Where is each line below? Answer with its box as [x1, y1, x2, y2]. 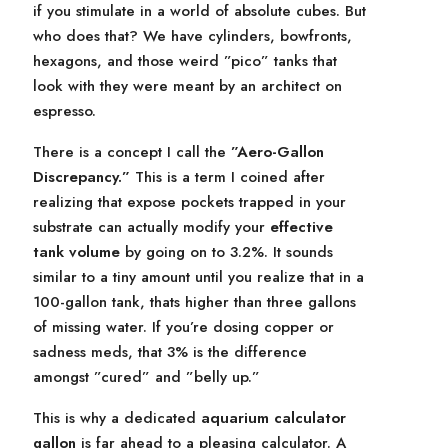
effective [270, 216, 333, 238]
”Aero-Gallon [231, 141, 324, 163]
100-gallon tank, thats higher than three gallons [33, 291, 356, 313]
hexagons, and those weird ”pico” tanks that [33, 50, 337, 72]
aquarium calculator [201, 407, 346, 429]
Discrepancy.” [33, 166, 130, 188]
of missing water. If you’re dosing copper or [33, 316, 334, 338]
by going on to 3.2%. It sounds [120, 241, 333, 263]
